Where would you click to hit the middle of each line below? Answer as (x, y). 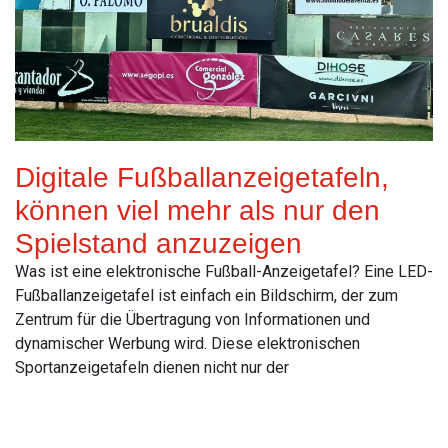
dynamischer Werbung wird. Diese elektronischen (187, 343)
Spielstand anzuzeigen (158, 243)
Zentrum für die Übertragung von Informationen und (192, 319)
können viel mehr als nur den (197, 210)
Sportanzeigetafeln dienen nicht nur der (152, 367)
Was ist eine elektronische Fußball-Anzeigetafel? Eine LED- (224, 271)
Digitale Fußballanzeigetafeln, (202, 177)
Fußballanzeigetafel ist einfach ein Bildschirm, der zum (206, 295)
